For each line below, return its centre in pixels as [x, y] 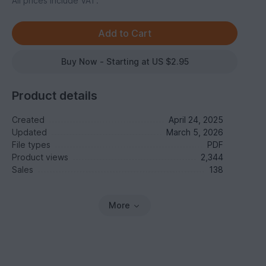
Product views [40, 157]
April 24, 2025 [196, 120]
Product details [55, 96]
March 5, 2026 [194, 132]
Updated [30, 132]
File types [31, 145]
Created [28, 120]
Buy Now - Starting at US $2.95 [125, 61]
